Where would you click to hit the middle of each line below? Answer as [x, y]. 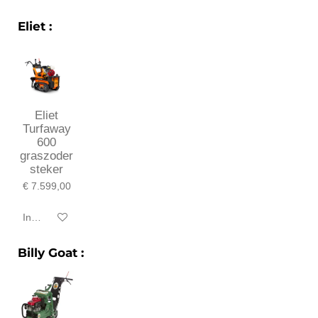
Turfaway [46, 129]
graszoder [47, 156]
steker [47, 170]
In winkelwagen [57, 217]
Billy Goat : [51, 253]
